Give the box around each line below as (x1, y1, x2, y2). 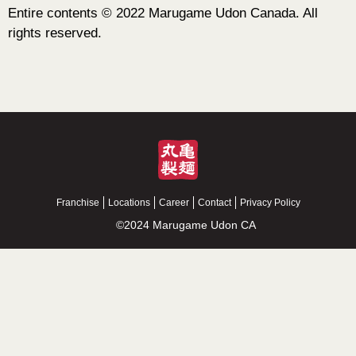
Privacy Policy (239, 197, 300, 209)
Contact (197, 197, 231, 209)
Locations (107, 197, 150, 209)
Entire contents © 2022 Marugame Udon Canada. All (8, 6, 318, 21)
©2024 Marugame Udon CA (116, 219, 256, 232)
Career (158, 197, 189, 209)
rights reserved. (8, 25, 102, 41)
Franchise (56, 197, 99, 209)
